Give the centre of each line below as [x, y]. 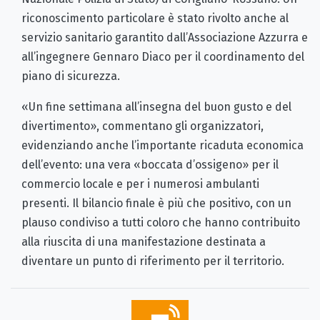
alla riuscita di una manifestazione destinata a [144, 241]
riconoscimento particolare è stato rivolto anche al [155, 18]
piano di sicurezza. [71, 76]
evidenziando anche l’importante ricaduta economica [162, 145]
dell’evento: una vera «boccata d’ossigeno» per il [150, 164]
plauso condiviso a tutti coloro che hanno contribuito [161, 222]
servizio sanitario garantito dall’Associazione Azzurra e [165, 37]
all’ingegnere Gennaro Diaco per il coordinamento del [163, 56]
